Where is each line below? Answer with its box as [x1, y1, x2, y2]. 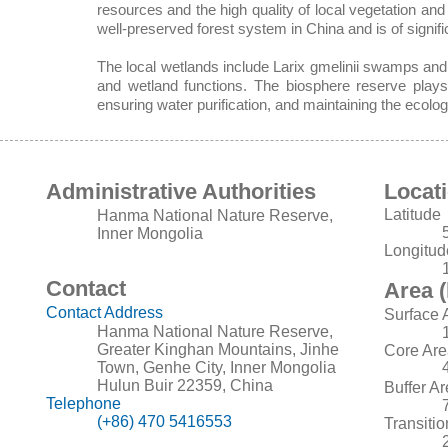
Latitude [384, 206, 441, 223]
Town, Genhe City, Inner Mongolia [97, 359, 336, 376]
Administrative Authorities [46, 179, 316, 204]
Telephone [46, 395, 121, 412]
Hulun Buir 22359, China [97, 377, 273, 394]
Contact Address [46, 304, 163, 321]
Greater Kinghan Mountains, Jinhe [97, 341, 339, 358]
